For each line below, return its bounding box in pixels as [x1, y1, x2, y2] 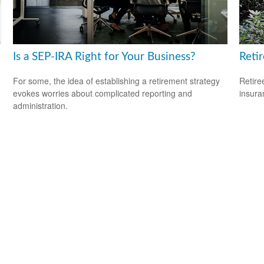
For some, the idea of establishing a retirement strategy [13, 74, 220, 87]
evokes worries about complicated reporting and [13, 87, 193, 99]
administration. [13, 99, 68, 111]
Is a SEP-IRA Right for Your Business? [13, 51, 196, 62]
